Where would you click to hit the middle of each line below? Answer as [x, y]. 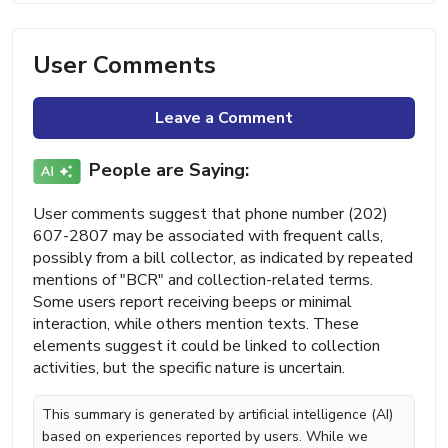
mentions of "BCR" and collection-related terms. [203, 279]
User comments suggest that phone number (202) [210, 213]
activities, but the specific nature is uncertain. [189, 367]
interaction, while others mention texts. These [196, 323]
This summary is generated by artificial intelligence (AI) [217, 414]
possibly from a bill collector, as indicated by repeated [223, 257]
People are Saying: [169, 170]
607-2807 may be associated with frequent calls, [208, 235]
